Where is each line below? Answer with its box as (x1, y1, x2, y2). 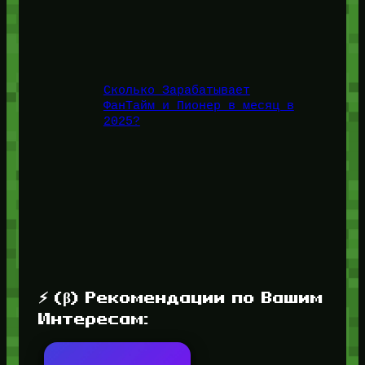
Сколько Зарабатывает (103, 83, 250, 97)
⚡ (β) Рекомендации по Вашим (37, 288, 323, 307)
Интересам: (37, 309, 149, 328)
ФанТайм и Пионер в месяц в (103, 99, 294, 112)
